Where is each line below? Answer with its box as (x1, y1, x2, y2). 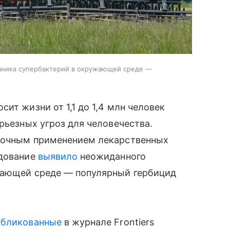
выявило (37, 150, 78, 162)
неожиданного (78, 150, 146, 162)
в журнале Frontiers (61, 216, 154, 227)
